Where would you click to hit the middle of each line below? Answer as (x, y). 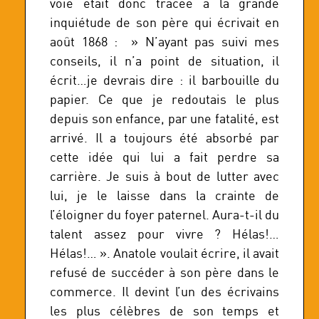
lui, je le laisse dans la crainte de (165, 195)
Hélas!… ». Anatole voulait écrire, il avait (165, 253)
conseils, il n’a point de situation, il (165, 61)
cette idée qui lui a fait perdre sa (165, 157)
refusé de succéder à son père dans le (165, 272)
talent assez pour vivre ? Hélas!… (165, 234)
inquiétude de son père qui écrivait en (165, 22)
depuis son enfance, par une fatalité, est (165, 118)
